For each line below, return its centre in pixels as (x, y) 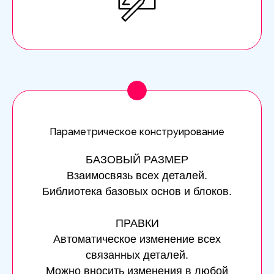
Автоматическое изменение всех (137, 239)
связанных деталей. (137, 255)
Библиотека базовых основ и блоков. (137, 191)
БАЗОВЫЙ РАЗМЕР (137, 159)
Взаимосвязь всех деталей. (137, 175)
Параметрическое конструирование (137, 131)
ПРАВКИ (137, 223)
